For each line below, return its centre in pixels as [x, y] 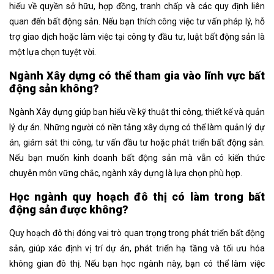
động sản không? [54, 88]
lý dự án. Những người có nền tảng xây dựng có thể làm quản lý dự [137, 127]
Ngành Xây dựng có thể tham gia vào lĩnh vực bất [137, 75]
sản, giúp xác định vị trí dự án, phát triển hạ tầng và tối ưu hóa [137, 248]
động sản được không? [69, 209]
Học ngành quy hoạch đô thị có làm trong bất [137, 196]
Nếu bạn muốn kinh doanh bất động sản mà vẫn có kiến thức [137, 157]
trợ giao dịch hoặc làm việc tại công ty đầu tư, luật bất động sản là [137, 36]
